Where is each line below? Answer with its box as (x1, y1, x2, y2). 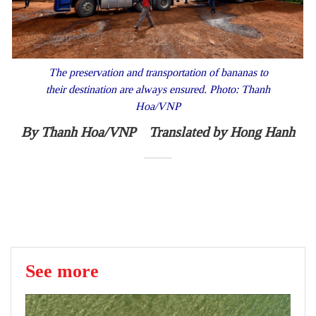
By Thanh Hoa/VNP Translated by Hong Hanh (21, 125, 295, 141)
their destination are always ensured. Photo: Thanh (46, 83, 270, 97)
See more (25, 260, 99, 282)
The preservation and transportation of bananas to (48, 66, 268, 80)
